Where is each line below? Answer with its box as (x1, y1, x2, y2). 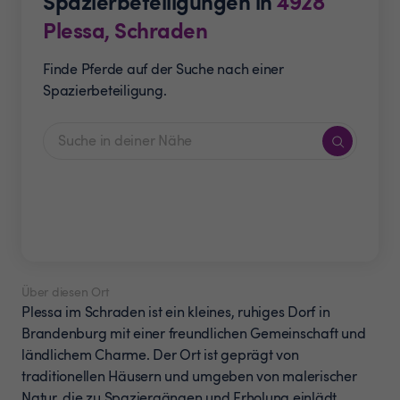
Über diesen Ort (21, 283, 109, 300)
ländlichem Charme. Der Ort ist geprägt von (21, 345, 299, 364)
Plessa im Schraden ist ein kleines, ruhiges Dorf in (21, 302, 330, 321)
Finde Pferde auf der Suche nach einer (43, 59, 284, 79)
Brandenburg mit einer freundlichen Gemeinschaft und (21, 323, 366, 343)
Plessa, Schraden (43, 14, 207, 45)
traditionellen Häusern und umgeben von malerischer (21, 366, 357, 386)
